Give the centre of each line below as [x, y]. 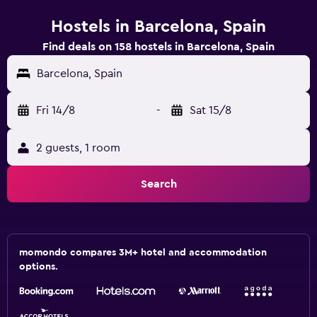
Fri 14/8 [56, 110]
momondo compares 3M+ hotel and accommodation [143, 253]
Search [158, 184]
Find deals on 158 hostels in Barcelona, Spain [158, 47]
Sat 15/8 [211, 110]
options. [39, 267]
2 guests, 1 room [78, 148]
